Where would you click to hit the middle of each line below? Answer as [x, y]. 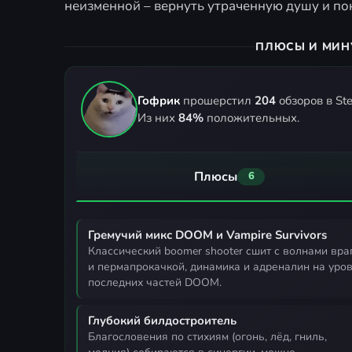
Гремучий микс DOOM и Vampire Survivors [207, 235]
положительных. [251, 117]
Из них [158, 117]
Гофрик [159, 100]
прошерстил [217, 100]
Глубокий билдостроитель [162, 320]
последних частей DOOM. [155, 282]
